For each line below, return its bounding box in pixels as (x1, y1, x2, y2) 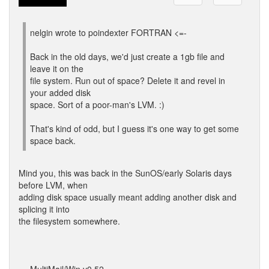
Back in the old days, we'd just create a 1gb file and (30, 50, 225, 62)
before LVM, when (19, 179, 88, 191)
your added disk (30, 86, 91, 98)
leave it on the (30, 62, 83, 74)
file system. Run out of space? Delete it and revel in (30, 74, 225, 86)
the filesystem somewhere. (19, 215, 120, 227)
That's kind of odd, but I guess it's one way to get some (30, 122, 239, 134)
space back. (30, 134, 76, 147)
